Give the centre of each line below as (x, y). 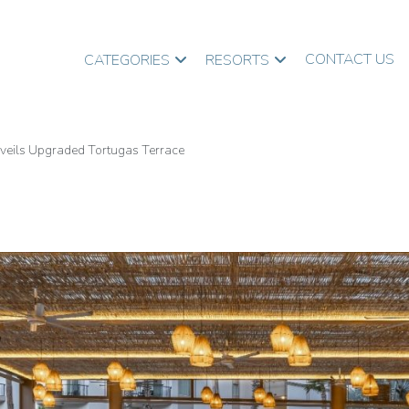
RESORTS (237, 60)
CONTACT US (350, 59)
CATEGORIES (127, 60)
